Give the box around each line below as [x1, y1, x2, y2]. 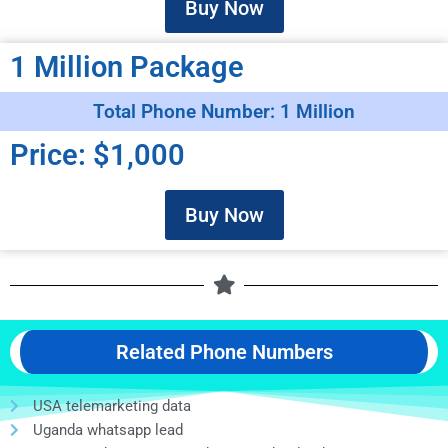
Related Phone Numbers [115, 340, 333, 365]
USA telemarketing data [32, 397, 191, 416]
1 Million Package [10, 50, 244, 85]
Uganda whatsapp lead [32, 421, 183, 440]
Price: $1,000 [10, 138, 185, 173]
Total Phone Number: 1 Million [93, 100, 355, 124]
